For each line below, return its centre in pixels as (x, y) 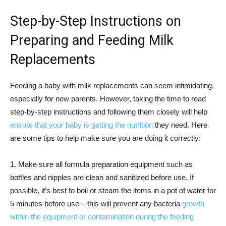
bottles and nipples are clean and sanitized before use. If (102, 177)
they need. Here (180, 125)
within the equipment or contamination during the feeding (102, 217)
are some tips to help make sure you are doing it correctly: (105, 138)
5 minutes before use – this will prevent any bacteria (96, 204)
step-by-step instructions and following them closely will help (109, 112)
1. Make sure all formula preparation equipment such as (101, 164)
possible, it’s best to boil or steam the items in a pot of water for (113, 190)
